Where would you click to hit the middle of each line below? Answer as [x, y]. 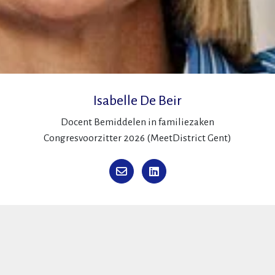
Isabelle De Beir [137, 101]
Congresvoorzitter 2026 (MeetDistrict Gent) [137, 138]
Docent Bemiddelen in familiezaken [137, 122]
